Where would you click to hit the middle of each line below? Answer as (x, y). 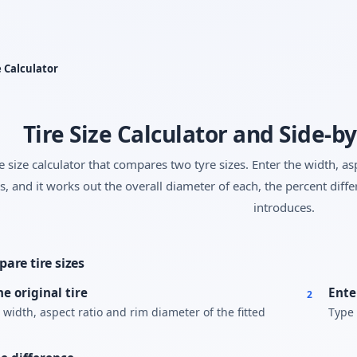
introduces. (284, 207)
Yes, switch (139, 57)
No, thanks (220, 57)
